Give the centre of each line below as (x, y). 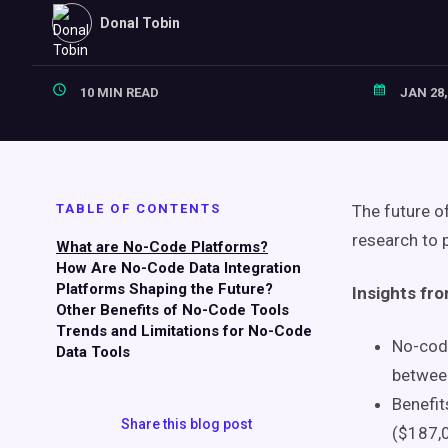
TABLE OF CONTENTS (139, 208)
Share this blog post (186, 424)
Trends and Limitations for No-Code (184, 331)
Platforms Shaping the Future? (164, 289)
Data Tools (93, 352)
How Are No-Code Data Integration (178, 268)
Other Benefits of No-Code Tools (172, 310)
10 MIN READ (118, 92)
